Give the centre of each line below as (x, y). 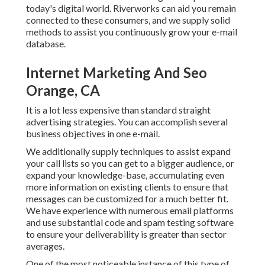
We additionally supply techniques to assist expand (128, 151)
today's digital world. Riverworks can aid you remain (131, 8)
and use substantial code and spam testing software (130, 222)
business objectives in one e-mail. (93, 134)
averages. (45, 246)
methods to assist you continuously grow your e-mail (132, 32)
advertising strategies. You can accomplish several (127, 122)
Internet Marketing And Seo (117, 73)
